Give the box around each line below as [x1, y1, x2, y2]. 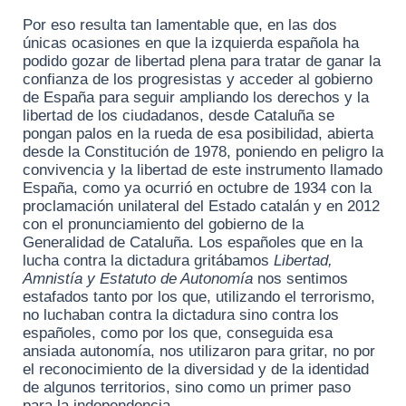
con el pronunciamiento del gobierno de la [23, 216, 304, 234]
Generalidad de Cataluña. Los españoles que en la [23, 234, 362, 252]
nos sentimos [253, 270, 348, 288]
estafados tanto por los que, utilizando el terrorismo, [23, 288, 375, 306]
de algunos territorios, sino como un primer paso [23, 379, 351, 397]
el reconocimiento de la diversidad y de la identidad [23, 361, 369, 379]
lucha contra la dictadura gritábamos [23, 252, 274, 270]
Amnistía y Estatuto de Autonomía [23, 270, 253, 288]
